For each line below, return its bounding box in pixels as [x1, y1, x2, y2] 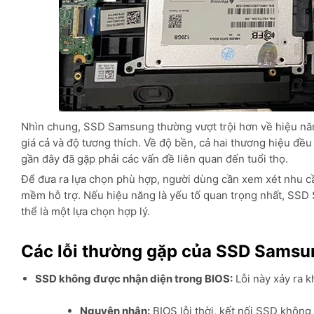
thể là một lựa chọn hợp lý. [21, 205, 150, 219]
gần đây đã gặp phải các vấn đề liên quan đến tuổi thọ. [21, 152, 288, 166]
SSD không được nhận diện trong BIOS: [34, 272, 233, 286]
